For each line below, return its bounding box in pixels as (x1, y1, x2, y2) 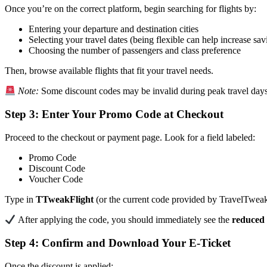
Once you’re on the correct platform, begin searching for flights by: (5, 3, 256, 14)
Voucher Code (29, 173, 83, 184)
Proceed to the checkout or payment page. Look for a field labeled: (5, 132, 255, 142)
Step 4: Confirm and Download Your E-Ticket (5, 236, 231, 249)
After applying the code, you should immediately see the (15, 215, 232, 225)
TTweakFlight (36, 194, 94, 204)
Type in (5, 194, 36, 204)
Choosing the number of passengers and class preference (29, 45, 241, 55)
